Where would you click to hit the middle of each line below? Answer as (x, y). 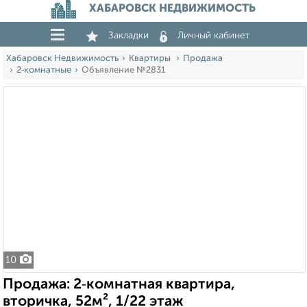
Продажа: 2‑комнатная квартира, (119, 285)
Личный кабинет (214, 36)
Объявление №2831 (123, 70)
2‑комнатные (44, 70)
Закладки (128, 36)
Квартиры (151, 59)
